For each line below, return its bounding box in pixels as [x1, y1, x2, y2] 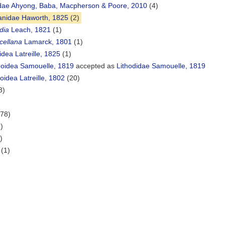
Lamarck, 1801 [22, 38, 72, 46]
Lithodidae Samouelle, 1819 [117, 62, 205, 70]
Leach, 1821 [9, 26, 51, 34]
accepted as [74, 62, 117, 70]
